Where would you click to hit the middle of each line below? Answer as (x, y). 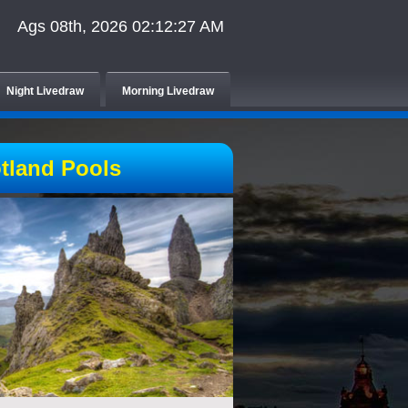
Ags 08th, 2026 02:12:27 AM (121, 26)
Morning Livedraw (168, 91)
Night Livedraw (45, 91)
